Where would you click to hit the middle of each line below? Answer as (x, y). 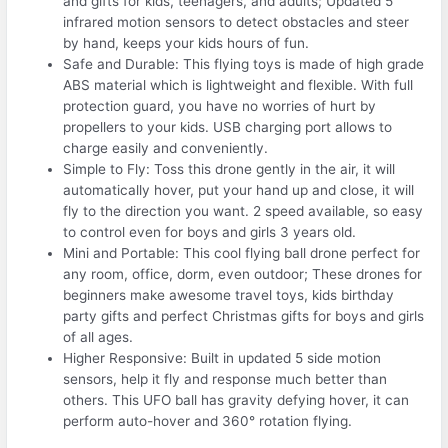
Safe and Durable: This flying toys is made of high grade (244, 64)
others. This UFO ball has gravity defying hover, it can (236, 400)
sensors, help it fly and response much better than (225, 379)
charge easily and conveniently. (166, 148)
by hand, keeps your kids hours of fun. (186, 43)
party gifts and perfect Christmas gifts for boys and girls (244, 316)
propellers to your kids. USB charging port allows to (228, 127)
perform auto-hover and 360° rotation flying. (208, 421)
